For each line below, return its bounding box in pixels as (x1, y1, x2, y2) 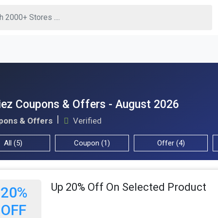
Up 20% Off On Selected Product (51, 181, 207, 193)
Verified (71, 115, 102, 126)
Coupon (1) (74, 138, 110, 147)
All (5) (4, 138, 22, 147)
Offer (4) (157, 138, 185, 147)
